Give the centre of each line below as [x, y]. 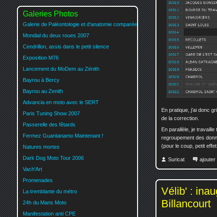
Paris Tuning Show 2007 [51, 113]
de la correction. [180, 118]
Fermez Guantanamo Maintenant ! [63, 135]
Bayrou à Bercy [41, 80]
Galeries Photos [50, 14]
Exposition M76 [41, 57]
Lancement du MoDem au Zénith [61, 69]
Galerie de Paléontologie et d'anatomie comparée [80, 24]
